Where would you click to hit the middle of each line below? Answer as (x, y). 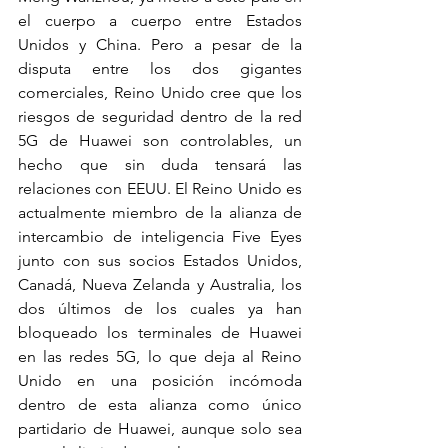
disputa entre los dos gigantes (160, 68)
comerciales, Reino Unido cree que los (160, 92)
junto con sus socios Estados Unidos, (160, 260)
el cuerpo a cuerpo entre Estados (160, 20)
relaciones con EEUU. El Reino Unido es (160, 188)
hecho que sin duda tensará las (160, 164)
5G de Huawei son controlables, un (160, 140)
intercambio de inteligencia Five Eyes (160, 236)
